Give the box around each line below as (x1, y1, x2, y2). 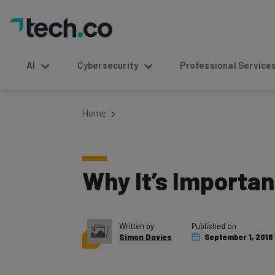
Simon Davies (119, 232, 172, 242)
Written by (119, 221, 154, 231)
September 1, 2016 (203, 232, 273, 242)
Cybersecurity (77, 60, 139, 71)
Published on (192, 221, 236, 231)
